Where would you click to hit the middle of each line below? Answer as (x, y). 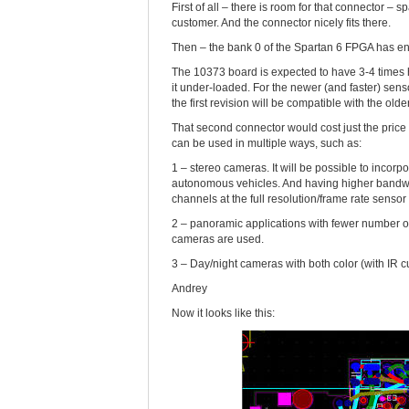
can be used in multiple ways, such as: (267, 143)
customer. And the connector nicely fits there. (281, 23)
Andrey (189, 288)
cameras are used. (218, 239)
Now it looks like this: (223, 313)
